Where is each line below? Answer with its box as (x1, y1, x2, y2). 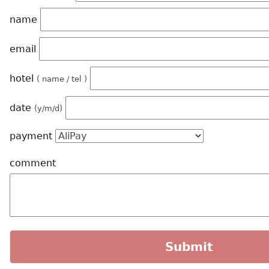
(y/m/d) (34, 104, 62, 113)
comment (10, 157, 56, 169)
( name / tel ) (37, 74, 87, 83)
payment (10, 130, 55, 142)
